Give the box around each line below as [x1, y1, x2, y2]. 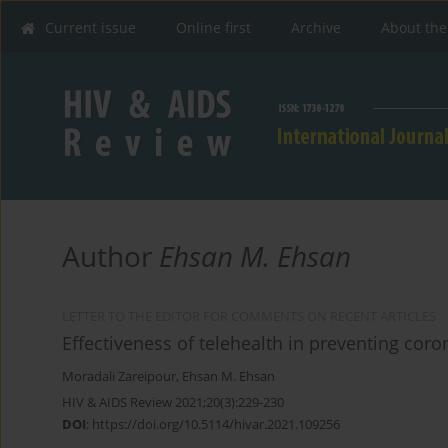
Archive [291, 18, 341, 37]
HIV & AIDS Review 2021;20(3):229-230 [62, 393, 284, 412]
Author [62, 237, 159, 276]
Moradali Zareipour [62, 368, 176, 386]
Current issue [45, 18, 136, 37]
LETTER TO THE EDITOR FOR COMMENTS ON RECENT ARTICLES [62, 308, 436, 326]
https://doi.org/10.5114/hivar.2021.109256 [92, 415, 340, 434]
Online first [176, 18, 251, 37]
